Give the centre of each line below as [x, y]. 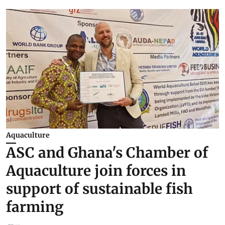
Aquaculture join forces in [96, 171]
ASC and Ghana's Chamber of [107, 153]
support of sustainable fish [99, 189]
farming [35, 207]
